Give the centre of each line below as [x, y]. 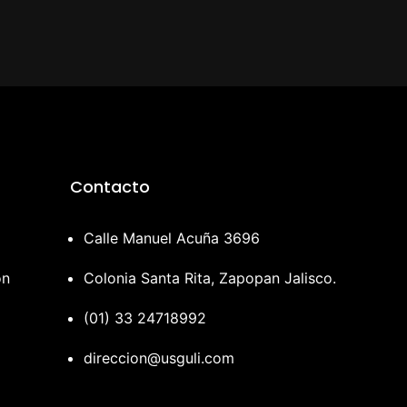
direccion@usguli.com [159, 358]
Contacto [110, 187]
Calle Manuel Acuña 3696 [172, 238]
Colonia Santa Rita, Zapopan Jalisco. [210, 278]
